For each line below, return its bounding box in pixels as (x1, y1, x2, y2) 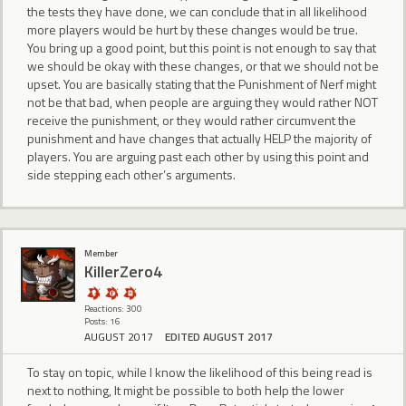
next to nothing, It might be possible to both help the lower (27, 380, 344, 400)
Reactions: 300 (84, 301, 142, 315)
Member (84, 246, 118, 260)
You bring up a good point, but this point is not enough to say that (27, 38, 376, 58)
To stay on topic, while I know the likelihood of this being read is (27, 362, 372, 382)
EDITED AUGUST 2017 (165, 327, 273, 345)
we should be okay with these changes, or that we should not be (27, 56, 379, 76)
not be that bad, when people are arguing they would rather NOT (27, 92, 378, 112)
